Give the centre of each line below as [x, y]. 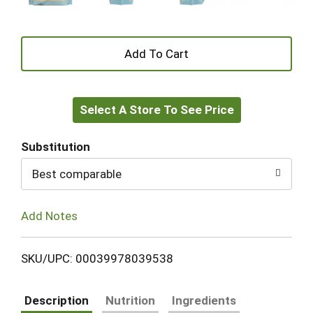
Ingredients [204, 300]
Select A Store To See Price [156, 110]
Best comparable [77, 174]
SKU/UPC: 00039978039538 [97, 258]
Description [57, 300]
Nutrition [130, 300]
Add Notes [49, 216]
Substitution [56, 147]
